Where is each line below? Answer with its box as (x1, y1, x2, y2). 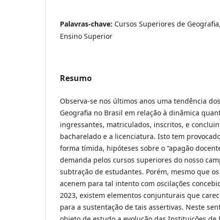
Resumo (60, 72, 92, 83)
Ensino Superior (60, 31, 112, 41)
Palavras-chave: (60, 19, 114, 28)
